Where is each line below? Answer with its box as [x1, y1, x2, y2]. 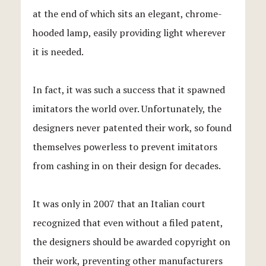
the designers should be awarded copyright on [33, 235, 230, 248]
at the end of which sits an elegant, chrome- [33, 7, 222, 20]
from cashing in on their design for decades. [33, 159, 221, 172]
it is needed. [33, 45, 84, 58]
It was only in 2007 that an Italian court [33, 197, 205, 210]
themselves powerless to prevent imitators [33, 140, 217, 153]
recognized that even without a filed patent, [33, 216, 223, 229]
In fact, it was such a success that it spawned [33, 83, 225, 96]
